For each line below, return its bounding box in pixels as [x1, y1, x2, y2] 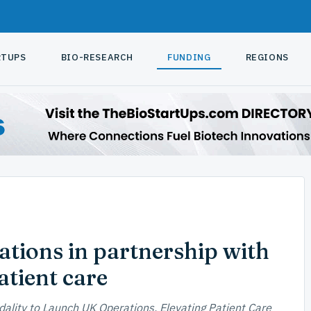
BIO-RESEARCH [60, 51, 133, 63]
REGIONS [245, 51, 289, 63]
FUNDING [167, 51, 211, 63]
